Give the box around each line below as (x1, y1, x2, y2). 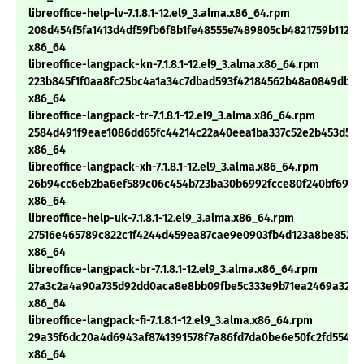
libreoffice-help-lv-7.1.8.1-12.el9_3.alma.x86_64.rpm (28, 6, 290, 21)
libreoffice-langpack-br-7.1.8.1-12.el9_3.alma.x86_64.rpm (28, 262, 318, 277)
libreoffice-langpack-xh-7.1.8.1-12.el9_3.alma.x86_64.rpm (28, 160, 318, 175)
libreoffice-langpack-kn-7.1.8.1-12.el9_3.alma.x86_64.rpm (28, 58, 319, 72)
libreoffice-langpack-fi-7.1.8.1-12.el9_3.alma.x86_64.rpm (28, 314, 313, 328)
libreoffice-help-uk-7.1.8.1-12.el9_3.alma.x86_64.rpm (28, 211, 294, 226)
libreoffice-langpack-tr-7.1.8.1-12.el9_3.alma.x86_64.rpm (28, 109, 315, 123)
